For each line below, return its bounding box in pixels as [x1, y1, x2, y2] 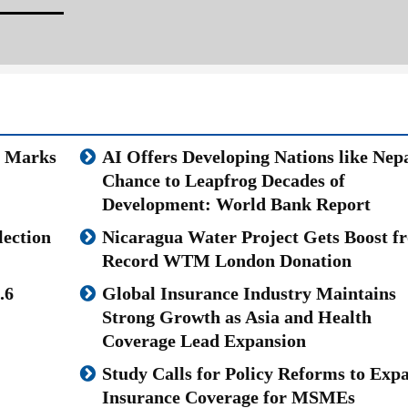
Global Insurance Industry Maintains [101, 282, 396, 303]
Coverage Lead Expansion [101, 330, 306, 351]
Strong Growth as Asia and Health [101, 306, 372, 327]
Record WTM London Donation [101, 250, 352, 270]
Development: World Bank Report [101, 193, 371, 214]
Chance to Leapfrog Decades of [101, 169, 345, 190]
